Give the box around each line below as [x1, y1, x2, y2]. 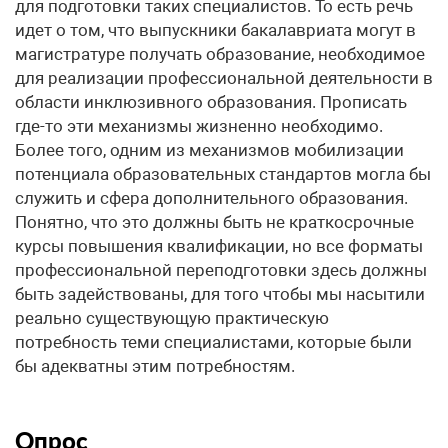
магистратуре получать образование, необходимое [15, 44, 425, 64]
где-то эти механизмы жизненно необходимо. [15, 116, 383, 136]
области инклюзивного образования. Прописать [15, 92, 407, 112]
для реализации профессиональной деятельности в [15, 68, 433, 88]
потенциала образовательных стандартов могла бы [15, 164, 431, 184]
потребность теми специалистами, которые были [15, 332, 412, 352]
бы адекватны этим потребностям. [15, 356, 295, 376]
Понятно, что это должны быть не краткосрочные [15, 212, 414, 232]
